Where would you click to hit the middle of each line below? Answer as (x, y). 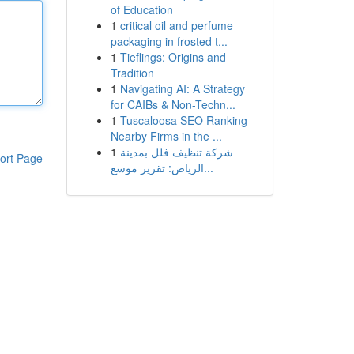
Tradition (132, 73)
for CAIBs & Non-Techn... (173, 104)
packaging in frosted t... (169, 41)
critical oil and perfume (176, 25)
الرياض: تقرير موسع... (208, 168)
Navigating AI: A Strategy (182, 88)
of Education (141, 9)
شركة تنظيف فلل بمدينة (176, 152)
